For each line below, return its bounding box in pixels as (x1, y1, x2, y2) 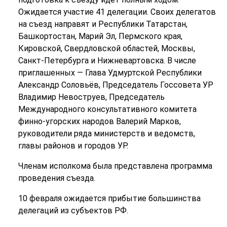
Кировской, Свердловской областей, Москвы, (18, 44, 195, 54)
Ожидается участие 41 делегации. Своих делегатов (18, 7, 216, 17)
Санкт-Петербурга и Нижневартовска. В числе (18, 56, 196, 66)
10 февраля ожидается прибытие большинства (18, 194, 201, 204)
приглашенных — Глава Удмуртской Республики (18, 68, 202, 78)
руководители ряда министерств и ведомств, (18, 129, 195, 139)
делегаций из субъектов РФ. (18, 206, 128, 216)
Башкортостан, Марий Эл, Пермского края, (18, 31, 182, 42)
